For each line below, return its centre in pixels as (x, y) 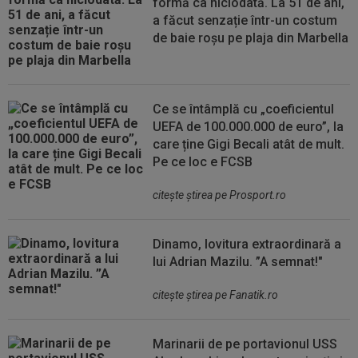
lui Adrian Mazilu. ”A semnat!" (238, 262)
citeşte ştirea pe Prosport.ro (220, 195)
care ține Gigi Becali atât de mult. (249, 144)
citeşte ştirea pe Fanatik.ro (216, 295)
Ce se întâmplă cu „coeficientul (244, 109)
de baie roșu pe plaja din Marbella (251, 38)
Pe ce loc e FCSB (203, 162)
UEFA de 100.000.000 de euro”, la (249, 127)
